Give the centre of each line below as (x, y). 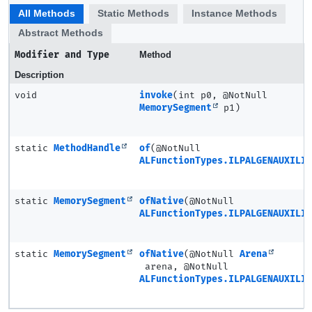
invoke (156, 95)
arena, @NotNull (184, 267)
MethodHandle (87, 148)
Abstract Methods (61, 33)
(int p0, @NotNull (220, 95)
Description (39, 75)
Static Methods (133, 13)
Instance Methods (234, 13)
